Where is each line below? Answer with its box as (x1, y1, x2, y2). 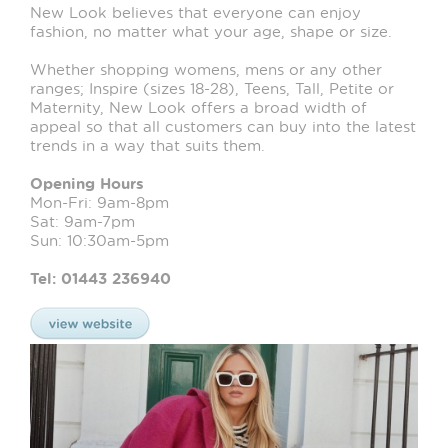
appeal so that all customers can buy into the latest (30, 116, 416, 136)
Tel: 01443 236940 (30, 268, 176, 289)
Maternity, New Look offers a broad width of (30, 97, 367, 117)
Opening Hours (30, 173, 144, 194)
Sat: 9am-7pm (30, 211, 135, 231)
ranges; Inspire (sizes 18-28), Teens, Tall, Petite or (30, 78, 394, 98)
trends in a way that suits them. (30, 135, 265, 155)
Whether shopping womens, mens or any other (30, 59, 382, 79)
